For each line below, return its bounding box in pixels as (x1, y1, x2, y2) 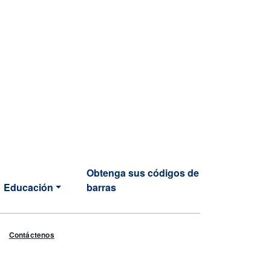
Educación (3, 180, 53, 194)
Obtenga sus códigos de (87, 165, 200, 180)
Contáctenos (8, 229, 54, 240)
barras (87, 180, 117, 194)
